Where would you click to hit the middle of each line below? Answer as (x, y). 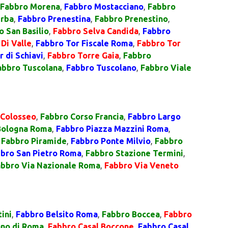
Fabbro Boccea (131, 214)
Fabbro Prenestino (131, 19)
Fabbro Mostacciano (104, 7)
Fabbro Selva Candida (96, 31)
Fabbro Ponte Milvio (111, 141)
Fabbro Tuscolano (101, 68)
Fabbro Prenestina (54, 19)
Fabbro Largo (154, 117)
